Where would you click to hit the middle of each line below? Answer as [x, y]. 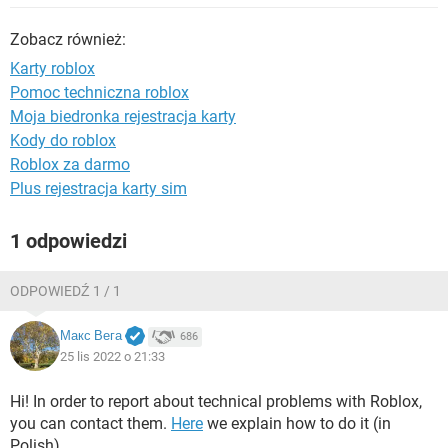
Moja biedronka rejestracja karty [123, 116]
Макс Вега [91, 336]
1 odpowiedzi [68, 241]
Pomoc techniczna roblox [99, 92]
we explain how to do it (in [297, 423]
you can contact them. [90, 423]
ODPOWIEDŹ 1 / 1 [65, 291]
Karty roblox [52, 68]
